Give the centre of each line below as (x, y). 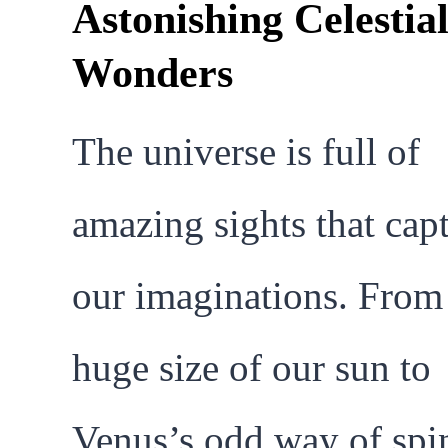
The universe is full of (246, 152)
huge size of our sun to (251, 368)
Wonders (152, 73)
